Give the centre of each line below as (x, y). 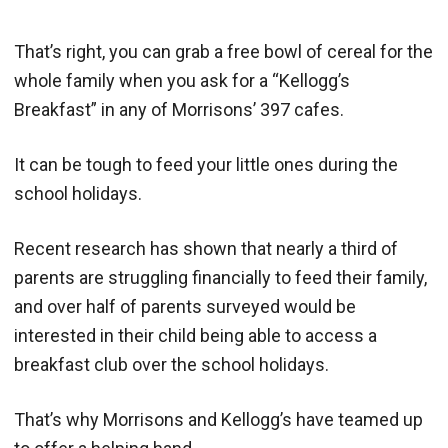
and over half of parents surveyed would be (185, 306)
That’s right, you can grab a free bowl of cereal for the (223, 51)
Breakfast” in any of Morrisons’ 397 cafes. (179, 109)
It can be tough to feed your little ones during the (206, 164)
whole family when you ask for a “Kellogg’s (182, 80)
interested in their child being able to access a (195, 335)
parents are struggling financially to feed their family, (220, 277)
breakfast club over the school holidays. (171, 364)
